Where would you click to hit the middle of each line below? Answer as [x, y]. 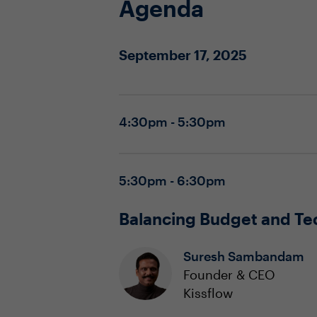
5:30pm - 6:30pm [174, 180]
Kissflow [208, 293]
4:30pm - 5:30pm [174, 122]
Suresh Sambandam [244, 256]
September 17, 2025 [183, 55]
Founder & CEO [229, 275]
